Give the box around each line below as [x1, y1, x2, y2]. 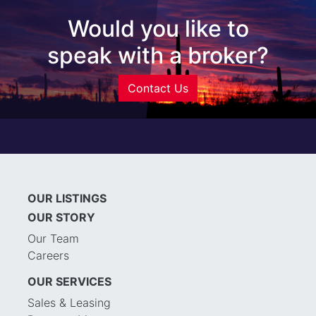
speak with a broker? [47, 41, 269, 69]
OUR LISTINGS [28, 190, 107, 205]
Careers [28, 248, 69, 262]
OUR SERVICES [28, 274, 111, 288]
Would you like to [67, 14, 249, 42]
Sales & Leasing [28, 295, 111, 310]
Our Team [28, 231, 79, 245]
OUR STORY [28, 209, 95, 224]
